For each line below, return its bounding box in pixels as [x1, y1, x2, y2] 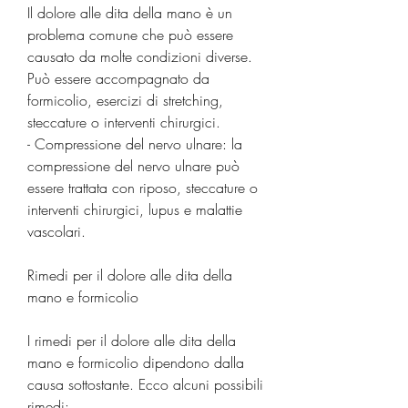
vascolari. [27, 220, 86, 241]
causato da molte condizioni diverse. [27, 46, 252, 66]
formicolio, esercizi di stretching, [27, 89, 223, 110]
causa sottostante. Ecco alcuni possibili [27, 373, 263, 394]
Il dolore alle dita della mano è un [27, 2, 232, 23]
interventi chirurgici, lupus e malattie [27, 199, 242, 219]
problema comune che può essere [27, 24, 233, 45]
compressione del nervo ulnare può [27, 155, 240, 176]
